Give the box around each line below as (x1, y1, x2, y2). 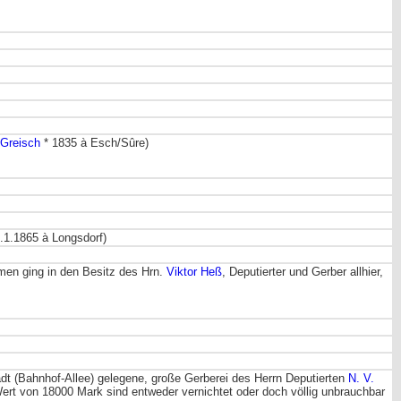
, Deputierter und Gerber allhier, (222, 264, 383, 278)
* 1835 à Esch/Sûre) (40, 135, 149, 149)
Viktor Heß (166, 264, 222, 278)
